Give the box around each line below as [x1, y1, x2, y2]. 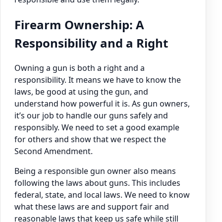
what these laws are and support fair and [14, 201, 169, 212]
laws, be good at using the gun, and [14, 86, 148, 97]
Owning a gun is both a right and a [14, 62, 145, 73]
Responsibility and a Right [14, 35, 168, 51]
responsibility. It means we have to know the [14, 74, 181, 85]
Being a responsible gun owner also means [14, 165, 176, 176]
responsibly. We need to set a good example [14, 121, 179, 133]
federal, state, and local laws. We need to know [14, 189, 190, 200]
